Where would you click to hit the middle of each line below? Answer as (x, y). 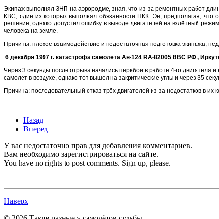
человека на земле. (31, 31)
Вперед (36, 129)
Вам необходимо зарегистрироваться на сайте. (81, 154)
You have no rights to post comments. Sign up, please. (87, 163)
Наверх (16, 201)
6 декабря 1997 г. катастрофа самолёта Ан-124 (74, 57)
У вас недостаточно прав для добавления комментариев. (98, 146)
